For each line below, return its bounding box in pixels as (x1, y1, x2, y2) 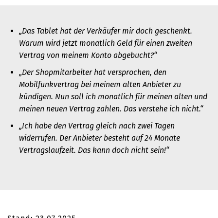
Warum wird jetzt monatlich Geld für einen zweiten (19, 38, 192, 48)
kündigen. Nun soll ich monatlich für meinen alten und (19, 92, 207, 102)
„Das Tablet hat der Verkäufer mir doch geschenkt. (19, 26, 192, 36)
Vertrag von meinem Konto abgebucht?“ (19, 51, 159, 60)
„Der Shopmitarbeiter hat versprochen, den (19, 68, 166, 77)
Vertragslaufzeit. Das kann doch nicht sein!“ (19, 145, 169, 155)
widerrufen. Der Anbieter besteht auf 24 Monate (19, 133, 180, 143)
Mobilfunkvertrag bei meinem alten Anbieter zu (19, 80, 181, 90)
